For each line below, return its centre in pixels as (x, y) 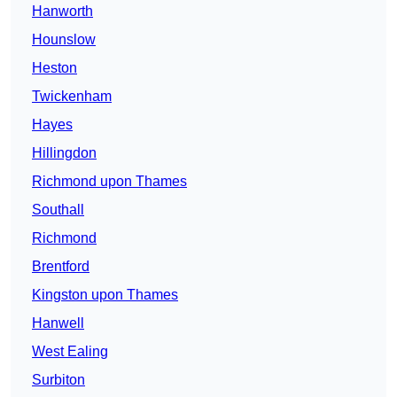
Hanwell (58, 323)
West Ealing (70, 352)
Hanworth (62, 12)
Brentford (61, 267)
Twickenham (72, 97)
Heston (54, 68)
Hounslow (64, 40)
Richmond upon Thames (109, 182)
